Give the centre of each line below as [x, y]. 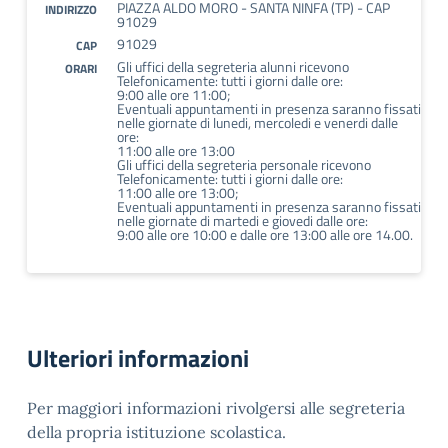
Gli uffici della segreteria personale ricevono [244, 164]
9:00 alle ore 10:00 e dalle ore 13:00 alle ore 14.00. [265, 234]
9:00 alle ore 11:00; [173, 94]
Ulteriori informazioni [138, 358]
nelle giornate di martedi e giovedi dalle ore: [242, 220]
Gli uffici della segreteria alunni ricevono [233, 66]
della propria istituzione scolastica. [156, 432]
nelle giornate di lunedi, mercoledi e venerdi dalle [257, 122]
